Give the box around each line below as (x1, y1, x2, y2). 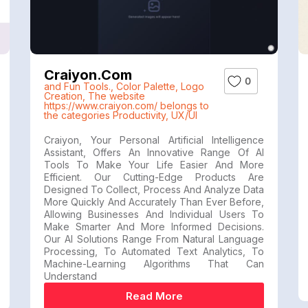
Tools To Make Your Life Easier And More (44, 159, 264, 170)
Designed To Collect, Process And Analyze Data (44, 184, 264, 195)
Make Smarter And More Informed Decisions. (44, 221, 264, 232)
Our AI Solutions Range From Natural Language (44, 233, 264, 245)
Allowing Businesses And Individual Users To (44, 208, 264, 220)
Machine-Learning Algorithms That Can (44, 258, 264, 269)
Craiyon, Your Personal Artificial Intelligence (44, 134, 264, 146)
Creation (44, 90, 82, 102)
